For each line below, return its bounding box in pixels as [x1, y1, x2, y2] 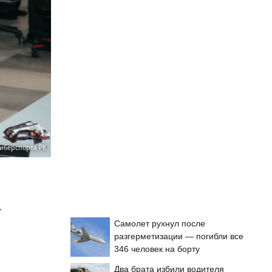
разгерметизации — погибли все [114, 231, 243, 241]
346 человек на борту [114, 244, 200, 254]
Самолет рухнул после [114, 219, 205, 228]
